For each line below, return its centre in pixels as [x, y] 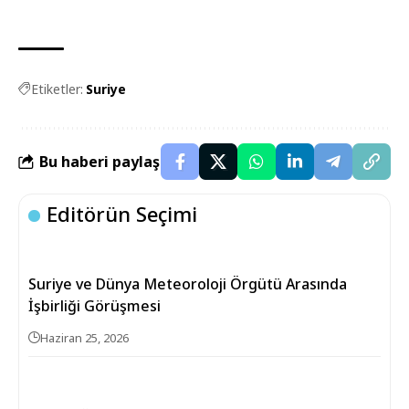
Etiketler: [57, 89]
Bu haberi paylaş [100, 161]
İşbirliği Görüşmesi [94, 306]
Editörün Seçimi [122, 214]
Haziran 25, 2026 [84, 338]
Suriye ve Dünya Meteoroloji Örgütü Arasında [188, 284]
